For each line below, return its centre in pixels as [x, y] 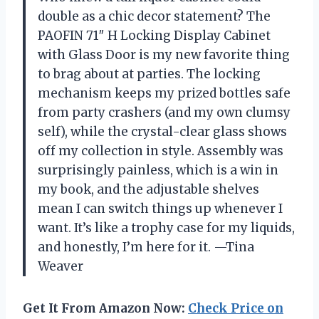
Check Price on [236, 309]
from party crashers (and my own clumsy [164, 113]
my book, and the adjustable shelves [148, 190]
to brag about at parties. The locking [149, 74]
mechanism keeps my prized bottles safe [164, 94]
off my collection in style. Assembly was [161, 151]
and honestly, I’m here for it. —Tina [146, 247]
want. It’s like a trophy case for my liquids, [166, 228]
